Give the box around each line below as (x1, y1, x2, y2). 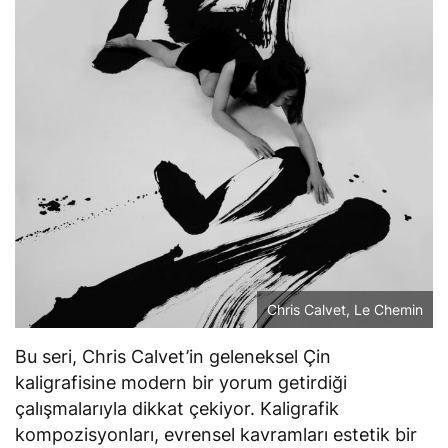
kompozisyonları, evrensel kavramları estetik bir (15, 423, 418, 445)
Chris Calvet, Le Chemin (267, 300, 423, 318)
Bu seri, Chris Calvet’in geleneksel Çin (15, 345, 332, 367)
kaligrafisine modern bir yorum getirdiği (15, 371, 348, 393)
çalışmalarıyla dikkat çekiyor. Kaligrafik (15, 397, 340, 419)
